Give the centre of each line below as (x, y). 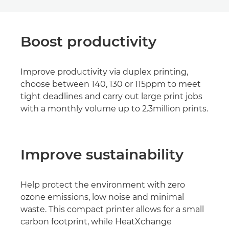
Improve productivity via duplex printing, (104, 72)
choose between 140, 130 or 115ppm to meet (111, 84)
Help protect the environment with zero (103, 185)
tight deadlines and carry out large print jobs (111, 96)
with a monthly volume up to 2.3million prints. (114, 109)
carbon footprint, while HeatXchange (96, 222)
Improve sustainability (102, 154)
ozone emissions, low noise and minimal (102, 197)
